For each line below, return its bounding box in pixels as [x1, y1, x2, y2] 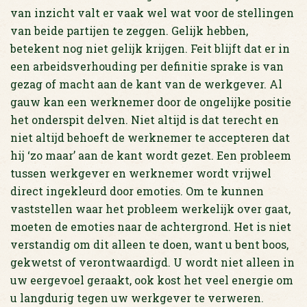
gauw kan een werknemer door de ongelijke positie [10, 95, 291, 109]
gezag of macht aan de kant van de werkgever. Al [10, 77, 282, 91]
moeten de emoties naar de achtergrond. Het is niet [10, 219, 291, 234]
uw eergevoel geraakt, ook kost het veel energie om [10, 273, 293, 287]
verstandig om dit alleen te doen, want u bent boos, [10, 237, 288, 251]
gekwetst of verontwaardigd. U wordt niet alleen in [10, 255, 295, 269]
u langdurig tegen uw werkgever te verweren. [10, 291, 264, 305]
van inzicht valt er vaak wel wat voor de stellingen [10, 5, 294, 20]
